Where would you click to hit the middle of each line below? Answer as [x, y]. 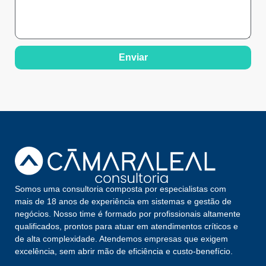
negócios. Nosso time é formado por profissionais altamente [128, 214]
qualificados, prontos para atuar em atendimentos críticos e [126, 227]
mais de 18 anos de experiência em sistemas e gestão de [123, 202]
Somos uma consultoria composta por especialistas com [121, 189]
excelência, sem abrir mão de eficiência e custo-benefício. [124, 251]
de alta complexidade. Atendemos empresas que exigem [121, 239]
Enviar [133, 58]
